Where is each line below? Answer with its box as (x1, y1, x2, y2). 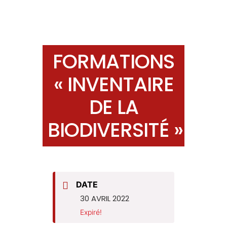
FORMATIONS (53, 47, 174, 75)
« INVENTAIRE (53, 70, 174, 98)
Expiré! (80, 207, 102, 216)
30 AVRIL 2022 (80, 193, 129, 204)
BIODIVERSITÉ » (48, 116, 183, 144)
